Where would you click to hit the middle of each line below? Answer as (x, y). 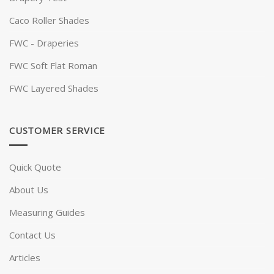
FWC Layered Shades (54, 88)
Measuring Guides (47, 213)
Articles (25, 258)
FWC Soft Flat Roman (53, 65)
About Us (29, 190)
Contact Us (32, 235)
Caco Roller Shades (49, 20)
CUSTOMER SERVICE (57, 130)
